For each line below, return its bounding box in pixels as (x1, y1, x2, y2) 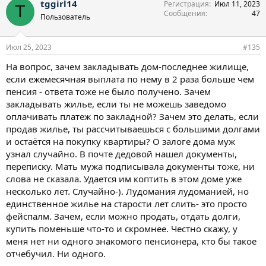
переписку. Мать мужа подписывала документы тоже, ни (6, 160, 255, 173)
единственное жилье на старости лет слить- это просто (6, 198, 247, 210)
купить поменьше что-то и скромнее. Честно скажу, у (6, 223, 237, 235)
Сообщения (164, 8, 205, 18)
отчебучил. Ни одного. (6, 248, 106, 260)
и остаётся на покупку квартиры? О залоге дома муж (6, 135, 235, 148)
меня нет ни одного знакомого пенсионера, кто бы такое (6, 235, 256, 248)
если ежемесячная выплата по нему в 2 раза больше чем (6, 73, 254, 85)
